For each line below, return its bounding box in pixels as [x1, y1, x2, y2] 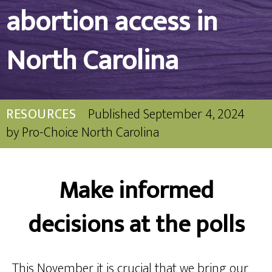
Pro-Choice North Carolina [22, 121, 159, 144]
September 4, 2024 [143, 103, 245, 126]
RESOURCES [6, 103, 76, 126]
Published [88, 103, 141, 126]
